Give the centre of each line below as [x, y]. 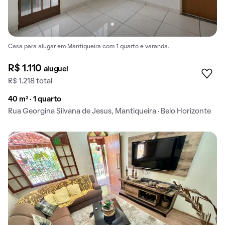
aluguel [56, 69]
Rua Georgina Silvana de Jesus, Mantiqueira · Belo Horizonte [109, 111]
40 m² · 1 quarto [35, 99]
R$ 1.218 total [30, 81]
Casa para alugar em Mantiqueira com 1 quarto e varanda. [89, 46]
